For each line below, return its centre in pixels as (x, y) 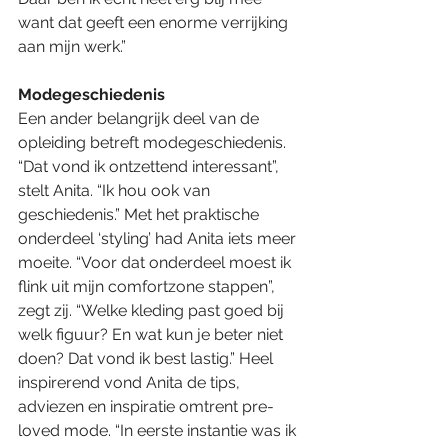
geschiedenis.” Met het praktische (140, 214)
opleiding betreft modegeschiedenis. (154, 142)
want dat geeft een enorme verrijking (155, 22)
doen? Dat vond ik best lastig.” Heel (147, 358)
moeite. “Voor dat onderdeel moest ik (156, 262)
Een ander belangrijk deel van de (140, 118)
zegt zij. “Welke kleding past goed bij (153, 310)
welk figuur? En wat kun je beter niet (152, 334)
